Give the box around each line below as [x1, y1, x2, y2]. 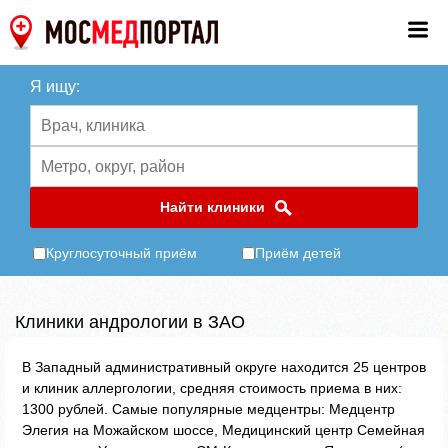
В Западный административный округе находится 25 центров [22, 359, 426, 375]
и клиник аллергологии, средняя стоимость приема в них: [22, 380, 402, 396]
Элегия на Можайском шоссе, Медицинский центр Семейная [22, 422, 425, 438]
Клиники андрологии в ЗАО [15, 312, 245, 332]
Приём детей [255, 245, 341, 261]
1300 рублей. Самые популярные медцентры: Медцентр [22, 401, 395, 417]
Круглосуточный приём [46, 245, 197, 261]
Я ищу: [30, 78, 80, 95]
